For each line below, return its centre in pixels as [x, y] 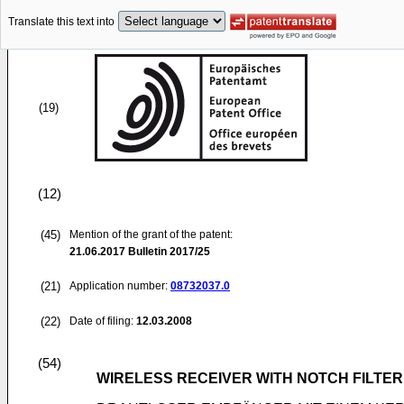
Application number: [120, 286]
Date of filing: [101, 321]
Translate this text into [61, 22]
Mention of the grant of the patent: [151, 234]
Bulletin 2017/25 [168, 252]
